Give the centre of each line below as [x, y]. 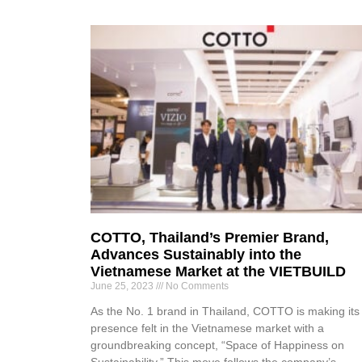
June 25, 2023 [123, 286]
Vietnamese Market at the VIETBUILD [218, 271]
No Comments [196, 286]
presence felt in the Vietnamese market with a [207, 328]
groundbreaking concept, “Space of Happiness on [217, 345]
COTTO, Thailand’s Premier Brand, [210, 237]
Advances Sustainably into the [196, 254]
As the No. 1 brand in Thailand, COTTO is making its [225, 311]
